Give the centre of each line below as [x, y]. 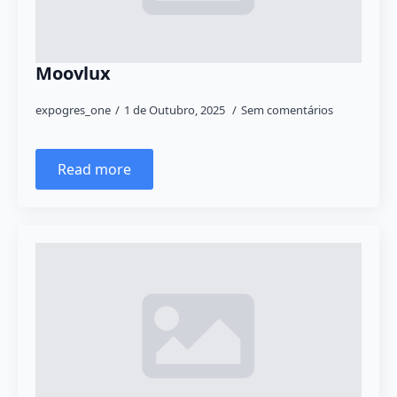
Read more [94, 169]
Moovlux [73, 73]
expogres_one [73, 110]
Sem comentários [287, 110]
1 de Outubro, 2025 [176, 110]
